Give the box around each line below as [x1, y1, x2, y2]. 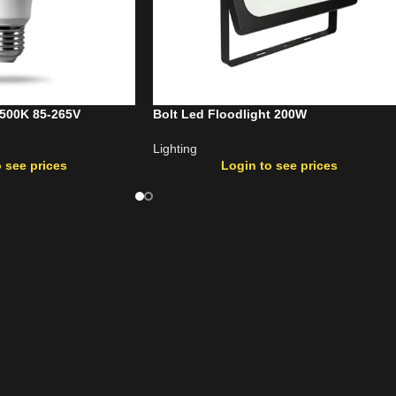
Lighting [153, 141, 197, 156]
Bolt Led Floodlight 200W [153, 106, 307, 121]
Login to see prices [220, 157, 338, 172]
